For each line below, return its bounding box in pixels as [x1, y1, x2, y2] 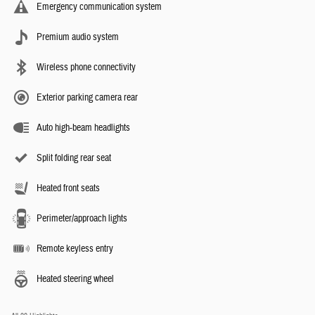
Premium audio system [37, 31, 119, 44]
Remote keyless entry [37, 243, 113, 256]
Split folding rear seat [37, 152, 111, 165]
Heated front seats [37, 182, 100, 195]
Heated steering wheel [37, 273, 114, 286]
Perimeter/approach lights [37, 212, 127, 226]
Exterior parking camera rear [37, 91, 138, 105]
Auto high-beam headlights [37, 122, 130, 135]
